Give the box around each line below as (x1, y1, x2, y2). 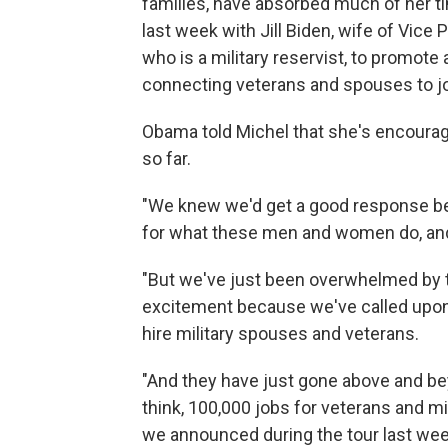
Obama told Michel (142, 121, 293, 142)
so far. (142, 148, 191, 169)
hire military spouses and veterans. (142, 323, 419, 344)
